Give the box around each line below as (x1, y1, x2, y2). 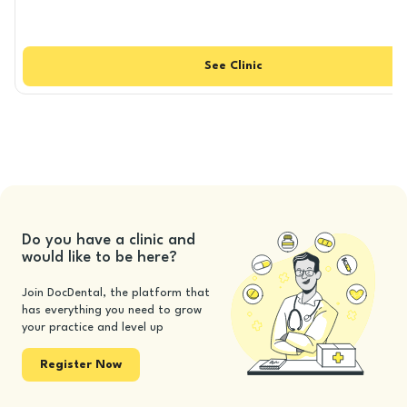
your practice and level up (22, 321, 164, 333)
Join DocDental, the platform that (22, 286, 210, 299)
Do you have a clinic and (22, 232, 195, 248)
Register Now (40, 358, 122, 371)
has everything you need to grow (22, 303, 202, 316)
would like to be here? (22, 249, 177, 265)
